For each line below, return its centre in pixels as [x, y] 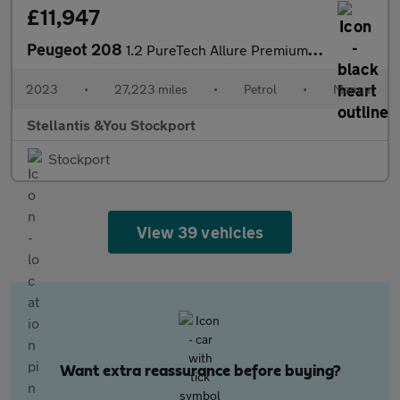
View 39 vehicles [200, 232]
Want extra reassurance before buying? [200, 371]
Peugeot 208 [76, 49]
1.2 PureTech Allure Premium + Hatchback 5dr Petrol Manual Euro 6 [217, 50]
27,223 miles [151, 89]
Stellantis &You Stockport [111, 125]
